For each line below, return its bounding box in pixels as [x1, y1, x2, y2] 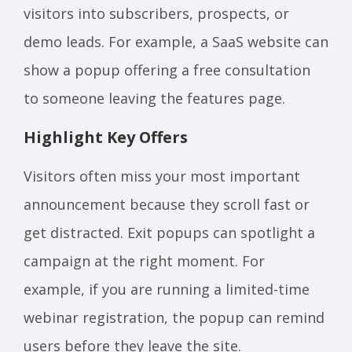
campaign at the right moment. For [24, 251, 265, 270]
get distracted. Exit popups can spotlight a [24, 223, 315, 242]
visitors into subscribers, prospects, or [24, 4, 289, 23]
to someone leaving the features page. [24, 89, 285, 108]
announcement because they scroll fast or [24, 195, 310, 214]
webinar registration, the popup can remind [24, 308, 324, 327]
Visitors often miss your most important [24, 167, 300, 185]
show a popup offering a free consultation [24, 60, 310, 79]
